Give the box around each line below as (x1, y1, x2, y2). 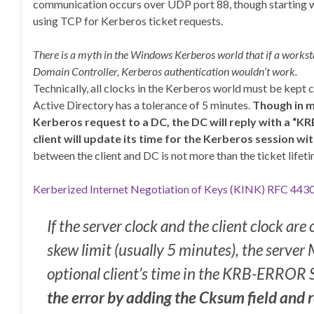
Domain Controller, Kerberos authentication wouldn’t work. (33, 64, 297, 78)
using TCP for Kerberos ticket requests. (33, 14, 223, 27)
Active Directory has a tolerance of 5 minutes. (33, 98, 252, 111)
